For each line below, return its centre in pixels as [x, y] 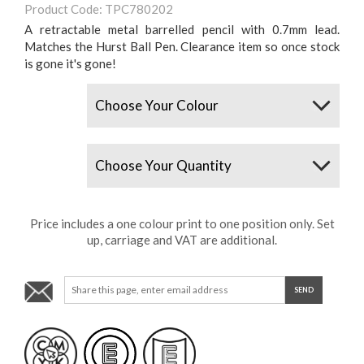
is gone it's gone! [70, 63]
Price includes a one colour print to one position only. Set [182, 223]
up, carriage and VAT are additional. [182, 239]
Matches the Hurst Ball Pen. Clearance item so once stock [182, 46]
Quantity [45, 150]
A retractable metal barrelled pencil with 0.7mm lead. [182, 29]
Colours [43, 90]
